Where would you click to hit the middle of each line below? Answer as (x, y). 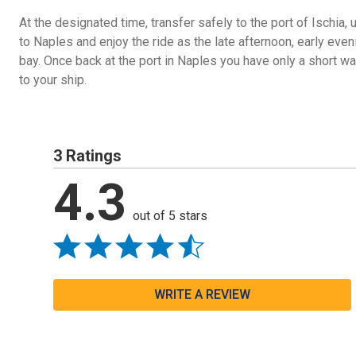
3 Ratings (88, 155)
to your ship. (53, 79)
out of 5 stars (170, 215)
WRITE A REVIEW (203, 294)
